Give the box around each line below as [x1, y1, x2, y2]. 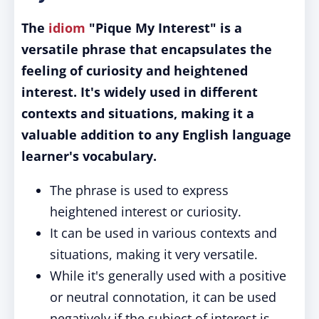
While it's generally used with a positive [50, 267, 286, 284]
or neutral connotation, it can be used [50, 288, 276, 305]
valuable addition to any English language [21, 126, 291, 143]
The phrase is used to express [50, 182, 229, 199]
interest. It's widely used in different [21, 83, 258, 100]
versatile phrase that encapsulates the [21, 41, 272, 58]
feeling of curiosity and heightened [21, 62, 248, 79]
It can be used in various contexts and [50, 224, 277, 241]
